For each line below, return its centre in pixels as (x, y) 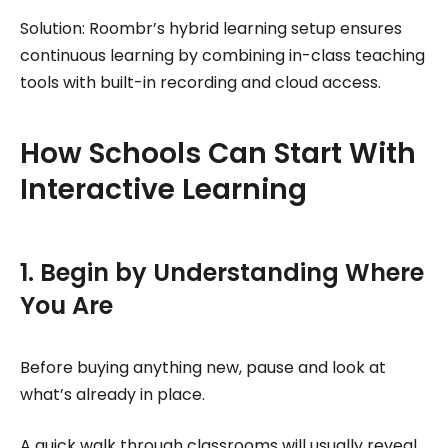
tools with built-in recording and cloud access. (200, 82)
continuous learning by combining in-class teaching (222, 55)
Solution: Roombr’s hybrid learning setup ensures (210, 28)
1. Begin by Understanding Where (221, 272)
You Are (66, 305)
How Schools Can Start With (217, 153)
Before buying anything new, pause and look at (202, 367)
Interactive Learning (163, 189)
